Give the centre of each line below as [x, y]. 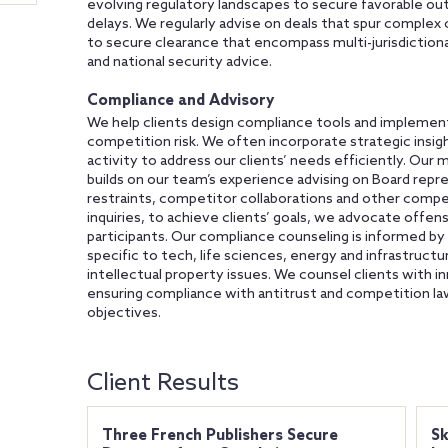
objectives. [123, 313]
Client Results [162, 383]
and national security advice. [179, 62]
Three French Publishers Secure [219, 436]
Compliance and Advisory [180, 101]
